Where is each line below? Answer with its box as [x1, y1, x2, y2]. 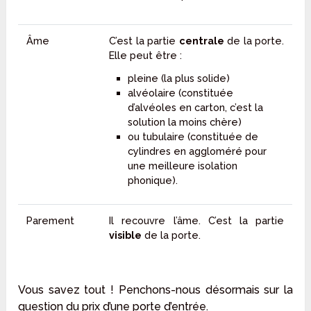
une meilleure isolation [128, 159, 238, 171]
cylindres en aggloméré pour [128, 144, 267, 157]
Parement [26, 215, 75, 227]
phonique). [128, 174, 178, 186]
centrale [178, 35, 224, 47]
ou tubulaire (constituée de [128, 130, 259, 142]
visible [109, 229, 142, 242]
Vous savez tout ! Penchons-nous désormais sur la [18, 283, 293, 297]
